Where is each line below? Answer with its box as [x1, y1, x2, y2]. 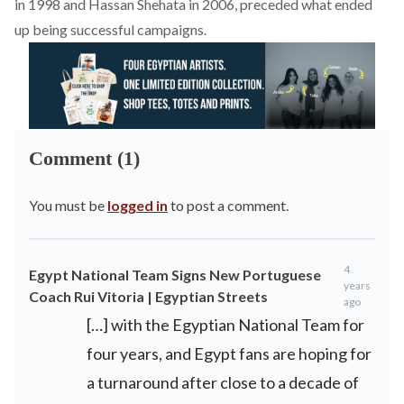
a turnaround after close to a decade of [87, 372, 359, 392]
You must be [29, 197, 107, 214]
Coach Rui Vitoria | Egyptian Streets [29, 288, 268, 305]
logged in [107, 197, 168, 214]
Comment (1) [29, 147, 140, 170]
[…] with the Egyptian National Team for [87, 315, 364, 335]
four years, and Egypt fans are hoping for [87, 344, 372, 363]
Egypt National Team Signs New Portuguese [29, 266, 321, 283]
